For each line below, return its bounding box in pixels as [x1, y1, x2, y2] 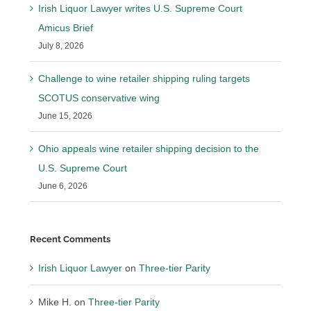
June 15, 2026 [38, 111, 93, 121]
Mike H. [38, 296, 72, 308]
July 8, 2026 [38, 41, 85, 51]
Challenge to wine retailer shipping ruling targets [38, 73, 251, 85]
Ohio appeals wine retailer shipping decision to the [38, 143, 260, 155]
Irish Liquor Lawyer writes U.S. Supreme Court [38, 3, 243, 15]
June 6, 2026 [38, 181, 88, 192]
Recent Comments [30, 234, 111, 245]
